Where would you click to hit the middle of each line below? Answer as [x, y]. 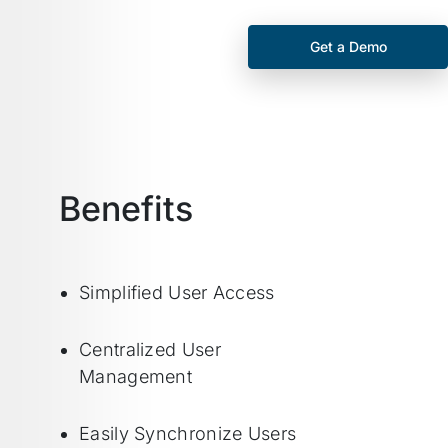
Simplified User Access [177, 292]
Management [135, 376]
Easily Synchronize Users [188, 433]
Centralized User [150, 349]
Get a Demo [348, 46]
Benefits [126, 208]
